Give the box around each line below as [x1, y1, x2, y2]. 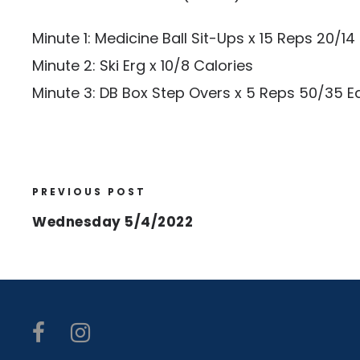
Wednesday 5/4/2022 [32, 212, 193, 231]
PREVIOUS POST [32, 185, 146, 198]
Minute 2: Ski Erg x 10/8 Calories [32, 55, 253, 76]
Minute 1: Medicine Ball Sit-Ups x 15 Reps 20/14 [32, 28, 355, 48]
